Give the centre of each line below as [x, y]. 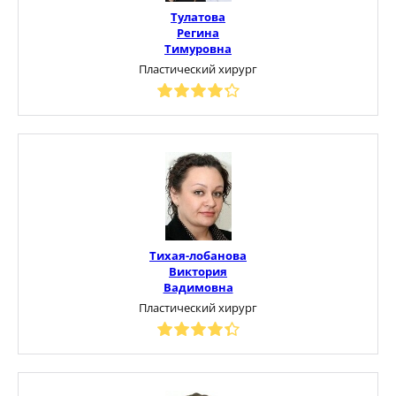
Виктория [198, 271]
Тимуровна [198, 48]
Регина [198, 32]
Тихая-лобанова [198, 255]
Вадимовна [198, 287]
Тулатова [198, 16]
